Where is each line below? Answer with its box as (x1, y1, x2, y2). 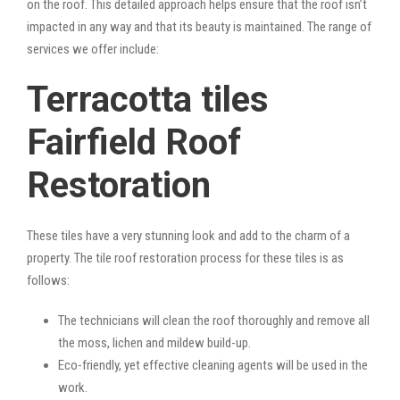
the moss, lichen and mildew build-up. (58, 334, 251, 351)
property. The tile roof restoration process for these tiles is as (27, 249, 344, 266)
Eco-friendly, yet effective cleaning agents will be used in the (58, 356, 368, 373)
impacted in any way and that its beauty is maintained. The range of (27, 18, 371, 35)
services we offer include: (27, 40, 159, 57)
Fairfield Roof (27, 121, 241, 163)
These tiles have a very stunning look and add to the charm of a (27, 227, 350, 244)
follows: (27, 271, 70, 288)
